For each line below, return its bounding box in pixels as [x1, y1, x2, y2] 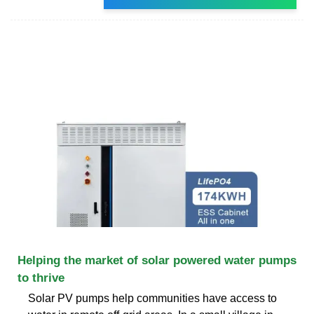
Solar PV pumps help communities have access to [28, 292, 277, 304]
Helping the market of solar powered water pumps [18, 253, 296, 267]
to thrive [18, 271, 64, 285]
